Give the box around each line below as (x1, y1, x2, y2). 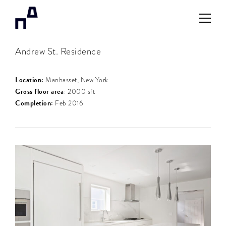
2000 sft (66, 86, 95, 96)
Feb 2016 (53, 98, 83, 108)
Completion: (15, 97, 53, 108)
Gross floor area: (15, 86, 66, 97)
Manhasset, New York (43, 75, 108, 85)
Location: (15, 74, 44, 85)
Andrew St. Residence (15, 44, 101, 58)
